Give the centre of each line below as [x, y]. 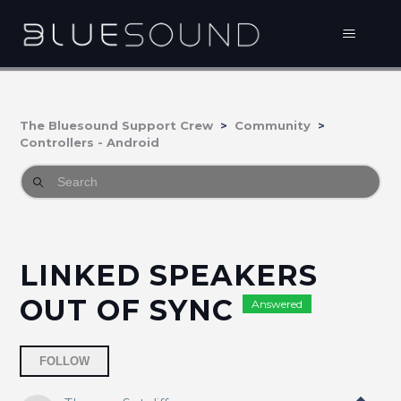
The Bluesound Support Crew [117, 125]
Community [273, 125]
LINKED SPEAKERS [169, 275]
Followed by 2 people [184, 354]
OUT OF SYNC [132, 310]
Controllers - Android [90, 142]
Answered [277, 304]
